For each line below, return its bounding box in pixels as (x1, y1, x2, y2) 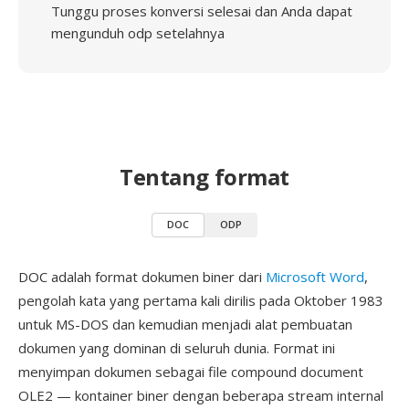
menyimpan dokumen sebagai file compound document (18, 362, 363, 381)
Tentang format (120, 162, 289, 192)
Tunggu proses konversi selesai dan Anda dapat (51, 2, 352, 20)
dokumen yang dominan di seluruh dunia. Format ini (18, 339, 335, 357)
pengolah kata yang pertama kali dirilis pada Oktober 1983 (18, 291, 383, 309)
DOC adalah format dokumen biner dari (18, 267, 266, 286)
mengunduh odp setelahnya (51, 24, 225, 42)
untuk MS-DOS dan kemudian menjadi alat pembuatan (18, 315, 352, 333)
